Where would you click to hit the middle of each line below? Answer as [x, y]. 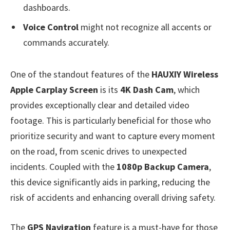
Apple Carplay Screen [54, 90]
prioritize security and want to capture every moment [113, 136]
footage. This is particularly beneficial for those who [111, 121]
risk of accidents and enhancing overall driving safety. [113, 198]
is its [109, 90]
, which [187, 90]
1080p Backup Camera [163, 167]
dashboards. [47, 7]
